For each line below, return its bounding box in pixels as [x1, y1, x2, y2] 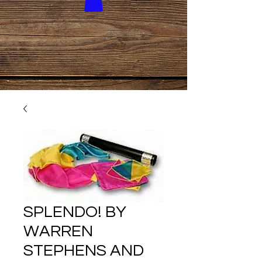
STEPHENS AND [23, 242, 144, 259]
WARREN [23, 223, 93, 240]
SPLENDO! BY [23, 204, 126, 220]
